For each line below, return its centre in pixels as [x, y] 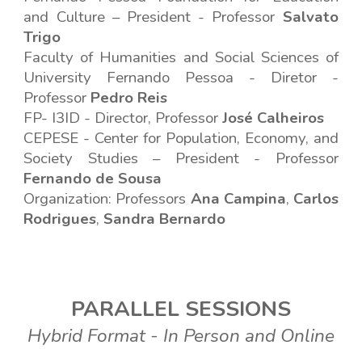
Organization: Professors [107, 199]
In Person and [222, 336]
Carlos [316, 199]
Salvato [310, 17]
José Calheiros [274, 118]
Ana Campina [238, 199]
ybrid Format [93, 336]
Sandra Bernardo [165, 219]
